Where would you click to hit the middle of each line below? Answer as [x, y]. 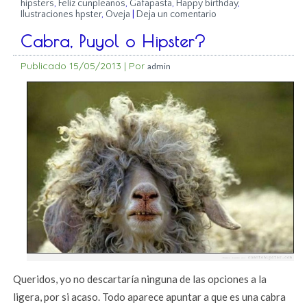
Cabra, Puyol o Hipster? [114, 41]
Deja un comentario [177, 15]
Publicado [44, 66]
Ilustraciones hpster [61, 15]
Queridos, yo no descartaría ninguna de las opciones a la [140, 279]
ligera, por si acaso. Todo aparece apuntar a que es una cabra [150, 297]
